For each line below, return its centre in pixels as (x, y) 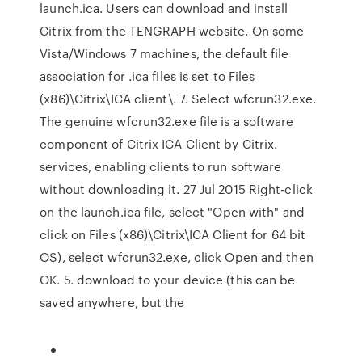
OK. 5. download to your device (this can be (168, 280)
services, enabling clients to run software (161, 166)
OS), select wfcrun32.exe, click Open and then (177, 257)
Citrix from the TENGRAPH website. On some (172, 31)
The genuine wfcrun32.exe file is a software (167, 121)
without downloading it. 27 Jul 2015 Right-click (176, 189)
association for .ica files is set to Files (147, 76)
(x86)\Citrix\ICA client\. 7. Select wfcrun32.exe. (178, 99)
